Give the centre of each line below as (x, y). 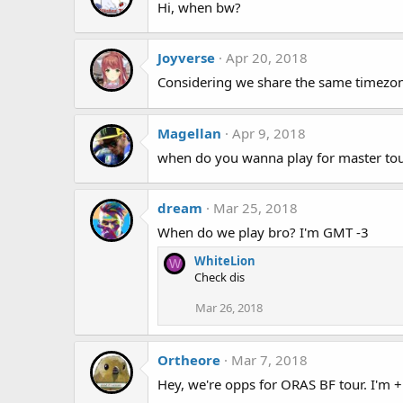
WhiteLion (225, 261)
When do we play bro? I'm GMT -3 (263, 233)
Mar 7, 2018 (269, 360)
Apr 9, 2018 (269, 133)
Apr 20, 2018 (267, 58)
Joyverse (186, 58)
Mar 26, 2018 (229, 308)
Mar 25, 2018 (255, 208)
